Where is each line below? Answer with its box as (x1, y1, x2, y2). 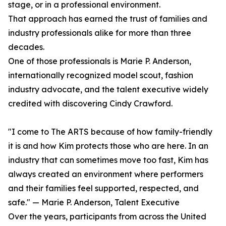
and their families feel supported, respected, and (8, 183, 199, 194)
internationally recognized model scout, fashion (8, 70, 193, 81)
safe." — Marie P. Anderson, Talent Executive (8, 197, 180, 208)
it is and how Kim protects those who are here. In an (8, 141, 208, 151)
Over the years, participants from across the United (8, 211, 206, 222)
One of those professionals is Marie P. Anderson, (8, 56, 191, 67)
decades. (8, 42, 44, 52)
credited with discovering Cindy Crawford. (8, 98, 173, 109)
